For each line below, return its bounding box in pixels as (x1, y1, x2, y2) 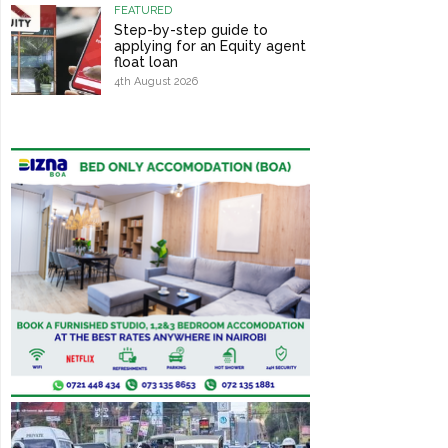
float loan (113, 54, 178, 71)
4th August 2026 (113, 75, 198, 89)
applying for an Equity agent (113, 38, 306, 55)
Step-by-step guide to (113, 22, 268, 39)
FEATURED (113, 4, 172, 18)
